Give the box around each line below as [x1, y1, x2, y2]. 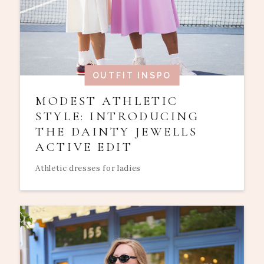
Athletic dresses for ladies [35, 163, 141, 173]
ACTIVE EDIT [35, 140, 133, 155]
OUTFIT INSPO [92, 70, 172, 80]
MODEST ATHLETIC [35, 94, 179, 109]
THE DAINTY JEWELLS [35, 124, 198, 140]
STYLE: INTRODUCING [35, 109, 200, 124]
